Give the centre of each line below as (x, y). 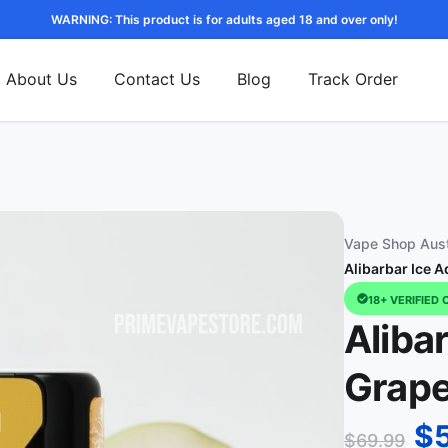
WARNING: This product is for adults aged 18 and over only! (224, 19)
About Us (41, 79)
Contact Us (156, 79)
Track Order (352, 79)
